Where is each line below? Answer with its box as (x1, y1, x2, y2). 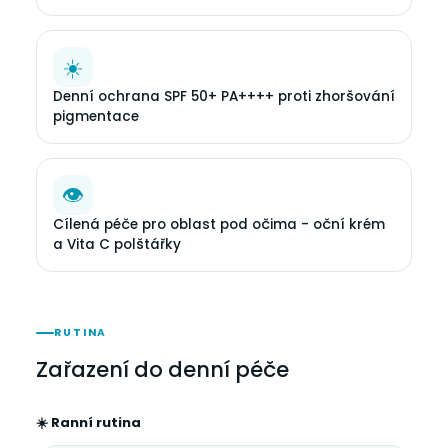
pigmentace (53, 107, 139, 126)
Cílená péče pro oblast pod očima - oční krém (53, 215, 385, 234)
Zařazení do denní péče (36, 355, 289, 384)
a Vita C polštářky (53, 235, 181, 254)
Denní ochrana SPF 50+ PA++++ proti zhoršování (53, 87, 395, 106)
